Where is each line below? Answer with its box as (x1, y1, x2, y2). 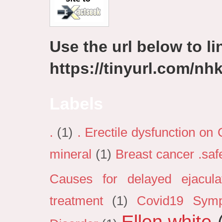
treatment (50, 194, 103, 208)
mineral (50, 147, 92, 162)
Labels (50, 94, 103, 113)
